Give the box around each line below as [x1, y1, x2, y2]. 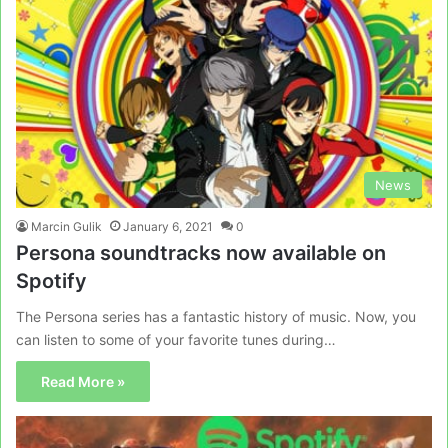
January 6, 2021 [123, 218, 213, 234]
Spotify [16, 268, 87, 293]
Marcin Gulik [31, 218, 102, 234]
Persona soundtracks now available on [16, 240, 386, 265]
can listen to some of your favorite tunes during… [16, 330, 336, 348]
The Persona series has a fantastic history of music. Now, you [16, 307, 416, 325]
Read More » [41, 372, 125, 390]
